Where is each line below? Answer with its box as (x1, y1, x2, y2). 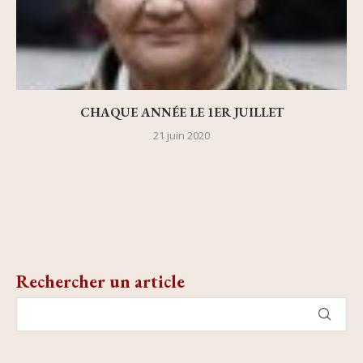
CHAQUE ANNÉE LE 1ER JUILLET (79, 104, 284, 122)
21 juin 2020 (153, 128, 210, 143)
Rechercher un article (16, 270, 185, 294)
